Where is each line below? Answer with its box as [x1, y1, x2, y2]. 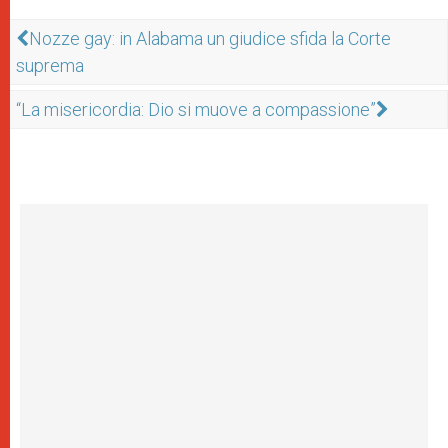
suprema [16, 55, 84, 77]
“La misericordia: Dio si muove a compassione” [16, 99, 376, 121]
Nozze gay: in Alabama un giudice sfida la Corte [29, 28, 391, 50]
